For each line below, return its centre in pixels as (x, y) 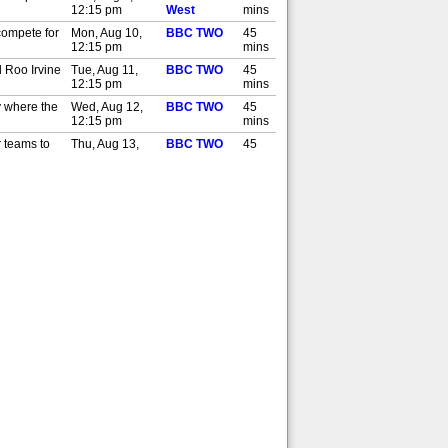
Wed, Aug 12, (107, 107)
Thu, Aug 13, (105, 144)
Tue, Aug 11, (104, 70)
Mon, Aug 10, (106, 33)
